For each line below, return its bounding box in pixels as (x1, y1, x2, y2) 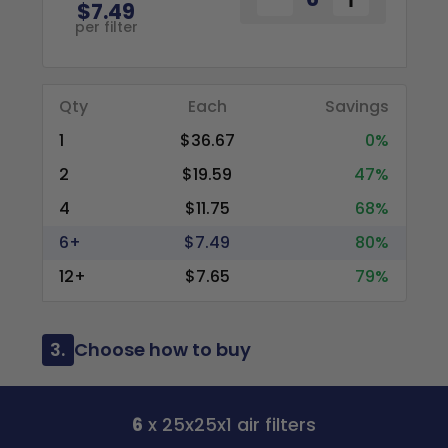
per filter (74, 16, 138, 37)
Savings (325, 95, 390, 118)
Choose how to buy (73, 337, 251, 362)
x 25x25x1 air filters (143, 412, 316, 437)
